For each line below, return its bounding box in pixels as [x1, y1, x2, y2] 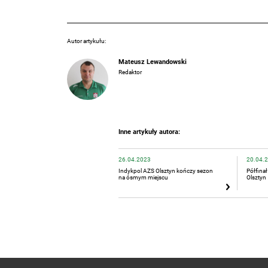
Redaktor [118, 69, 142, 76]
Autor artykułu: [67, 38, 106, 45]
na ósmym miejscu [118, 173, 169, 181]
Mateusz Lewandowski [118, 58, 187, 66]
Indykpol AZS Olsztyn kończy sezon [118, 167, 214, 174]
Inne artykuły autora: [118, 128, 181, 136]
